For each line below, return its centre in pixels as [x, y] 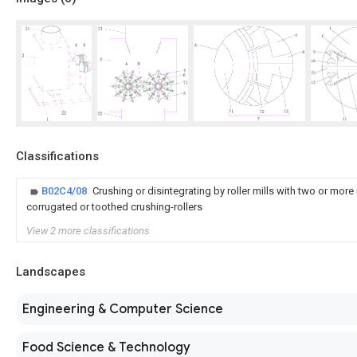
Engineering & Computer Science [123, 309]
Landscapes [51, 272]
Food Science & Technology [106, 347]
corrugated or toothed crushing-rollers [114, 207]
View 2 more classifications [88, 231]
